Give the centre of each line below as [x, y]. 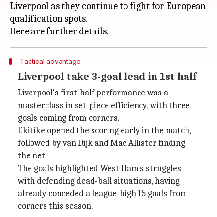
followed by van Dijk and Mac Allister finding [101, 143]
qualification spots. [49, 19]
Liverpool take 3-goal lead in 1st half [107, 77]
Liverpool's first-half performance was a [93, 93]
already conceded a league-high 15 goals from [103, 194]
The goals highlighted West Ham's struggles [100, 168]
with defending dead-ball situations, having [99, 181]
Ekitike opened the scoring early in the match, [104, 131]
